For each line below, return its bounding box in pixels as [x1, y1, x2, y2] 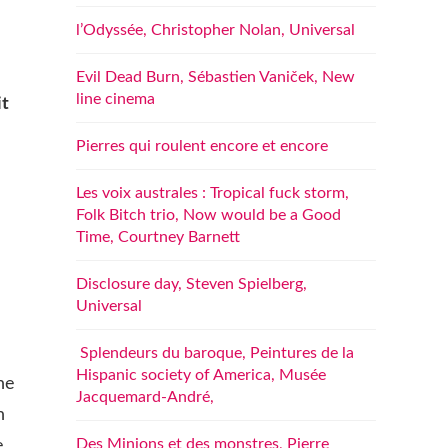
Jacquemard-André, [76, 389, 214, 405]
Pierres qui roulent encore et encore [76, 138, 328, 154]
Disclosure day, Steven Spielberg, [76, 276, 307, 292]
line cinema [76, 91, 155, 107]
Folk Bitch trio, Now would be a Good [76, 207, 341, 223]
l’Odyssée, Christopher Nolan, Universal [76, 22, 355, 38]
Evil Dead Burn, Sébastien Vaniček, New [76, 69, 355, 85]
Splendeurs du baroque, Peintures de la [76, 345, 354, 361]
